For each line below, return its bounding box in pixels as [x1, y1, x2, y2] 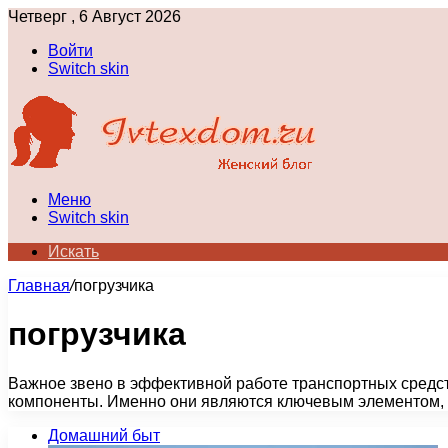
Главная [8, 277, 70, 294]
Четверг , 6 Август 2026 [8, 8, 181, 25]
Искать [48, 243, 99, 260]
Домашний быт [48, 426, 160, 444]
